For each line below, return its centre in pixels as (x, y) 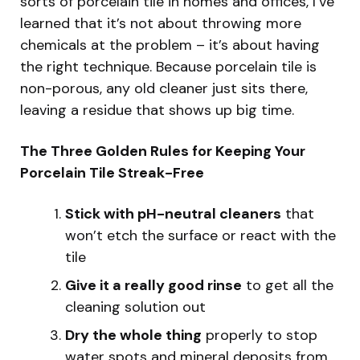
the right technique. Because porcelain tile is (168, 66)
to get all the (288, 285)
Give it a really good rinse (153, 285)
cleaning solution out (135, 307)
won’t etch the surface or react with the (200, 235)
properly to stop (260, 335)
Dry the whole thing (133, 335)
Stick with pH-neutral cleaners (173, 213)
